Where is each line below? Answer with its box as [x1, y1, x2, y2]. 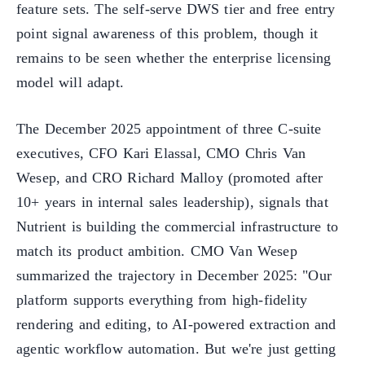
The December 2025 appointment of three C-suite [16, 120, 322, 137]
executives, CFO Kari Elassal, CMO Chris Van [16, 144, 306, 161]
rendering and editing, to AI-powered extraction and [16, 315, 336, 332]
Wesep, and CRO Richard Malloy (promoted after [16, 169, 323, 186]
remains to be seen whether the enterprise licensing [16, 49, 332, 66]
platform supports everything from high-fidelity [16, 291, 308, 308]
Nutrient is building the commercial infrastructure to [16, 218, 338, 235]
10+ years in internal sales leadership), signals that [16, 193, 328, 210]
